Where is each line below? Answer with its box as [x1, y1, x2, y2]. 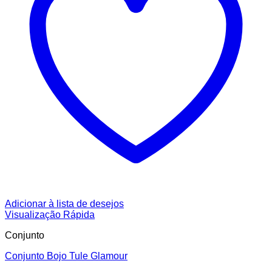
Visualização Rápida [5, 209, 95, 220]
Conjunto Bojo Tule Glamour [5, 251, 127, 262]
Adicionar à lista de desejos [5, 199, 124, 209]
